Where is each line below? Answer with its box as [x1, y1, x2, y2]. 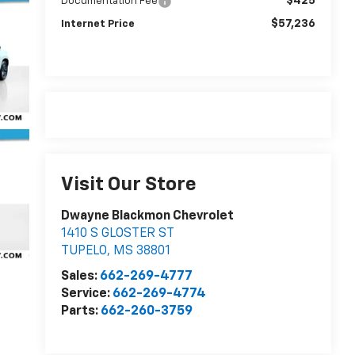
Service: [60, 288, 113, 301]
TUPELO [60, 245, 107, 258]
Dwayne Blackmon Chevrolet [60, 210, 234, 223]
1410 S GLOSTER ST [60, 227, 174, 241]
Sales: [60, 270, 100, 284]
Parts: [60, 305, 101, 319]
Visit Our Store [60, 175, 197, 195]
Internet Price [60, 18, 135, 29]
